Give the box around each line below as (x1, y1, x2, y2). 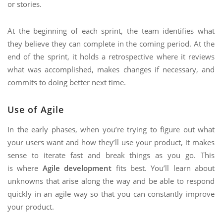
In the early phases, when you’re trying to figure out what (7, 124, 215, 135)
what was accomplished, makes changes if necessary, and (7, 64, 215, 75)
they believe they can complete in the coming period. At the (7, 39, 215, 49)
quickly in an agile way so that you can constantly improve (7, 189, 215, 199)
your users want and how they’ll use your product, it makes (7, 137, 215, 148)
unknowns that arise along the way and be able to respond (7, 176, 215, 186)
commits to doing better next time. (7, 77, 126, 88)
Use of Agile (7, 103, 64, 115)
